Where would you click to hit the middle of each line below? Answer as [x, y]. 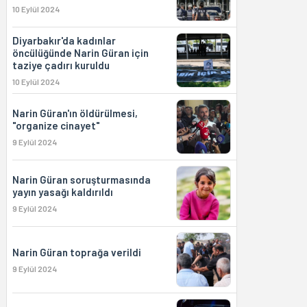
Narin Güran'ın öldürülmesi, [75, 113]
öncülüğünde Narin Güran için [80, 53]
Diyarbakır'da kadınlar [64, 40]
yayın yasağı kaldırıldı [62, 192]
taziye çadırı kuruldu [61, 65]
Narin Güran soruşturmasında [81, 180]
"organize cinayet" [56, 125]
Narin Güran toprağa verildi [76, 252]
